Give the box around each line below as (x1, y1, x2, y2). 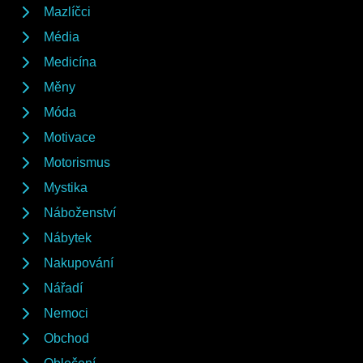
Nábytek (44, 231, 92, 245)
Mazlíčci (44, 5, 91, 19)
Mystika (44, 181, 88, 194)
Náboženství (44, 206, 116, 220)
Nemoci (44, 306, 88, 320)
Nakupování (44, 256, 113, 270)
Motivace (44, 130, 96, 144)
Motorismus (44, 156, 110, 169)
